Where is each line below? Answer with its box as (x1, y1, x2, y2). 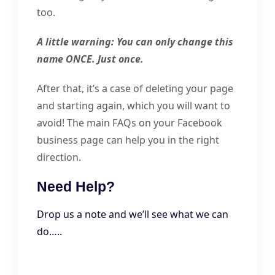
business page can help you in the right (37, 133, 219, 147)
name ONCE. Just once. (37, 52, 144, 66)
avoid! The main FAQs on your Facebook (37, 116, 222, 130)
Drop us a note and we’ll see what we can (37, 207, 228, 222)
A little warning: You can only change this (37, 35, 233, 49)
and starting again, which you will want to (37, 99, 230, 113)
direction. (37, 150, 81, 165)
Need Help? (37, 179, 115, 195)
